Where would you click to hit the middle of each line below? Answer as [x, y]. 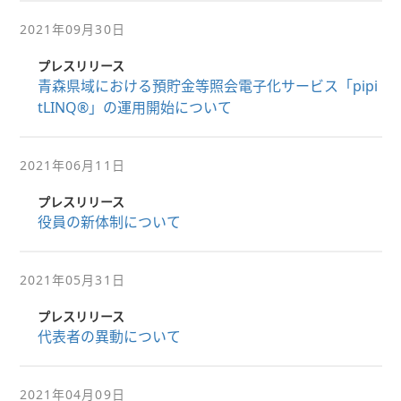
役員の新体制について [109, 222]
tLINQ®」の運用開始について [134, 107]
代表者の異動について [109, 337]
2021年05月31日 [72, 280]
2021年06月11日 [72, 165]
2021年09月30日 [72, 29]
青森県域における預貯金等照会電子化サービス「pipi [207, 86]
